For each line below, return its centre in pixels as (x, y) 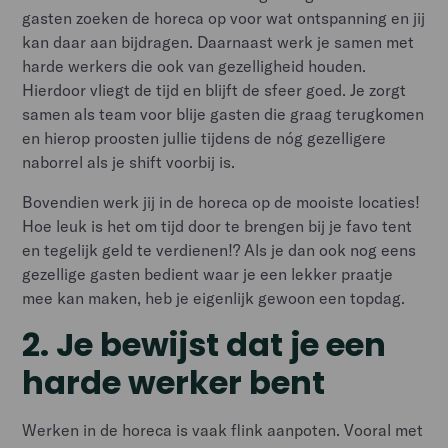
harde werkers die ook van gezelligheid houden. (194, 65)
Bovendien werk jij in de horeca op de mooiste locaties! (221, 201)
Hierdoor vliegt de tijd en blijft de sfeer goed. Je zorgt (214, 89)
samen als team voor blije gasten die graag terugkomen (223, 113)
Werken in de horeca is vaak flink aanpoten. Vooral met (223, 429)
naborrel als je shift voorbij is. (129, 161)
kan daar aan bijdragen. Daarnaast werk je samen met (218, 41)
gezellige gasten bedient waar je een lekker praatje (208, 273)
